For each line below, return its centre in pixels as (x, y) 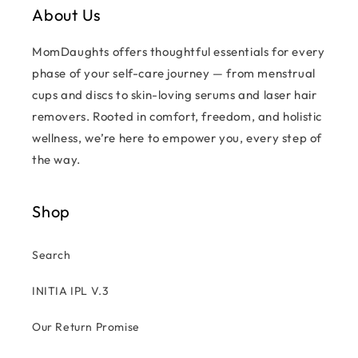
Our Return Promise (86, 327)
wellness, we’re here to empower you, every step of (177, 138)
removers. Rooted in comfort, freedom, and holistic (177, 116)
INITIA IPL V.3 (71, 291)
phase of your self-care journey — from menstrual (174, 73)
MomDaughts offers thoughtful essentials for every (179, 52)
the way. (56, 159)
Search (52, 255)
